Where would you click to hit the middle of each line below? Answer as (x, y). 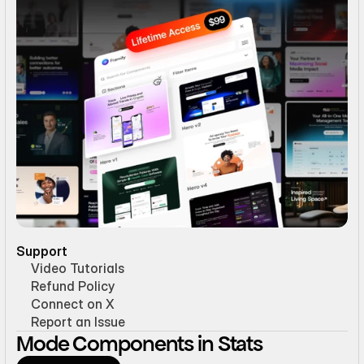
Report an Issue (78, 322)
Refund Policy (73, 286)
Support (42, 251)
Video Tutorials (78, 268)
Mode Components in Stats (140, 344)
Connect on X (73, 304)
